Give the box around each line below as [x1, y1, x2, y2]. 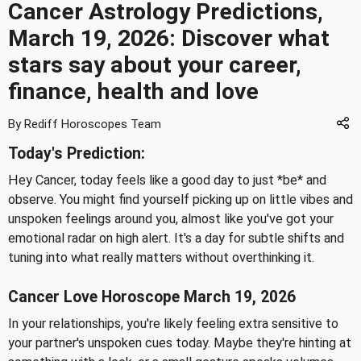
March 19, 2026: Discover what [8, 25, 330, 52]
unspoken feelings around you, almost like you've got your [8, 211, 334, 226]
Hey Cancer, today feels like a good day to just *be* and [8, 172, 326, 188]
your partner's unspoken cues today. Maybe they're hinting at [8, 334, 351, 351]
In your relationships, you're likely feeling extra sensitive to [8, 315, 338, 331]
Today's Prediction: [8, 144, 145, 163]
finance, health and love [8, 78, 259, 105]
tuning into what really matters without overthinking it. [8, 250, 314, 265]
